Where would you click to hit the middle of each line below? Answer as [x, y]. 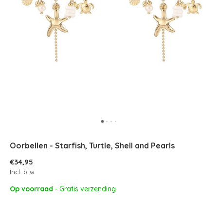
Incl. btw [22, 172]
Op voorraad [32, 189]
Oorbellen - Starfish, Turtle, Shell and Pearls [92, 145]
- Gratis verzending [85, 189]
